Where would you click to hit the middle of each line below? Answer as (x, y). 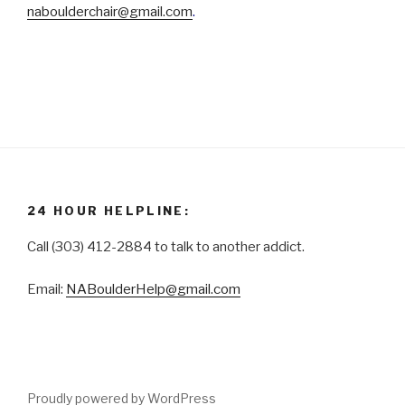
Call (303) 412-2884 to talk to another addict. (166, 247)
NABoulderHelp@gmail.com (153, 289)
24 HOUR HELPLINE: (109, 210)
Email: (47, 289)
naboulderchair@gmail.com (110, 11)
